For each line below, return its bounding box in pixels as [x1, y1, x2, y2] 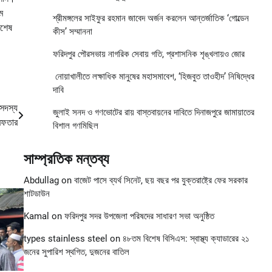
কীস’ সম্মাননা [52, 26, 92, 38]
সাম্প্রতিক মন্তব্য [23, 151, 109, 168]
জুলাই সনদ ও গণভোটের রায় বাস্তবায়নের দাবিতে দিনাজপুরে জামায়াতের [52, 107, 254, 118]
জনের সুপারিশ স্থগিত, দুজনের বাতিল [23, 246, 129, 258]
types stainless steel [23, 233, 107, 245]
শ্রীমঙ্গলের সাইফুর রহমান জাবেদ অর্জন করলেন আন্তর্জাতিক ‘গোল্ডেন [52, 13, 249, 24]
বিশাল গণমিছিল [52, 120, 98, 132]
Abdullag [23, 175, 59, 186]
